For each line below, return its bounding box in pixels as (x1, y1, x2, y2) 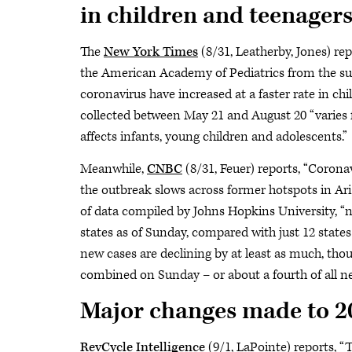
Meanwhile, (80, 160, 147, 178)
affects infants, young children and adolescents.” (80, 128, 347, 145)
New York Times (104, 43, 198, 60)
